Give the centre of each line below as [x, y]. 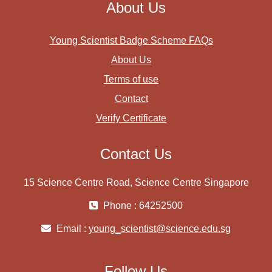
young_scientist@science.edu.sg [160, 229]
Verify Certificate [131, 118]
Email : [71, 229]
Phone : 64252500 [142, 206]
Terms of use [131, 80]
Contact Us [136, 154]
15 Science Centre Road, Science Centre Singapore [136, 183]
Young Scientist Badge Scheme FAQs [131, 41]
